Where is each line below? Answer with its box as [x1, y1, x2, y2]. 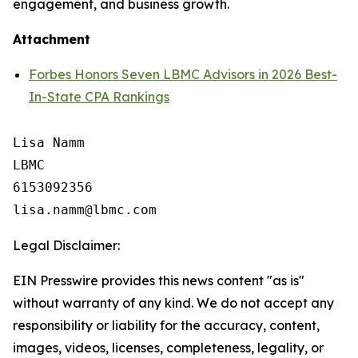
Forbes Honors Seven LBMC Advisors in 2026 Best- [29, 66, 337, 82]
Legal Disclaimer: [13, 237, 120, 253]
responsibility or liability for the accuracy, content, [13, 317, 320, 333]
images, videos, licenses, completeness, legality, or [13, 340, 324, 356]
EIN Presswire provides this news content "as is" [13, 272, 304, 288]
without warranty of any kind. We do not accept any [13, 295, 334, 311]
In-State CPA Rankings [29, 89, 169, 105]
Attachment [13, 31, 90, 47]
